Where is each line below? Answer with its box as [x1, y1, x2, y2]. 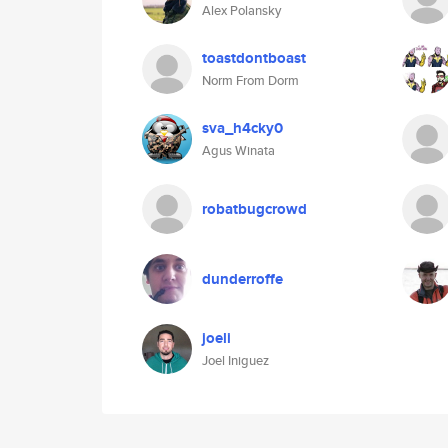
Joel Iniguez [202, 351, 269, 370]
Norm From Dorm [202, 71, 299, 90]
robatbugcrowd [202, 198, 307, 220]
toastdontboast [202, 47, 306, 69]
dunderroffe [202, 268, 283, 290]
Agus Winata [202, 141, 275, 160]
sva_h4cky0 [202, 117, 283, 139]
